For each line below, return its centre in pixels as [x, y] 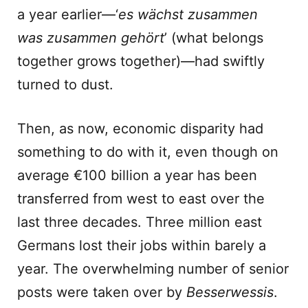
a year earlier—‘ [68, 14]
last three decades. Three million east [140, 222]
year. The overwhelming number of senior [153, 269]
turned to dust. [65, 85]
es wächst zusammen [188, 14]
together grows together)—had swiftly [141, 61]
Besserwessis [230, 292]
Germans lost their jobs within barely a [142, 245]
